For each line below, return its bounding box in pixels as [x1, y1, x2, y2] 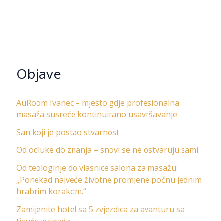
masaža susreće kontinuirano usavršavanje [16, 109, 177, 120]
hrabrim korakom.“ [16, 185, 86, 197]
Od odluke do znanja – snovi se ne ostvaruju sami [16, 144, 198, 155]
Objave [16, 64, 61, 83]
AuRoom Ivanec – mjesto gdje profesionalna [16, 97, 179, 108]
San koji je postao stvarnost [16, 126, 119, 138]
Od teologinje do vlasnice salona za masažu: [16, 162, 178, 173]
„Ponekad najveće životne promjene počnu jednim [16, 174, 202, 185]
